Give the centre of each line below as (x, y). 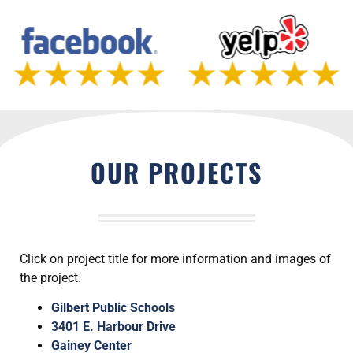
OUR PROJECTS (176, 172)
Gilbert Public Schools (113, 308)
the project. (50, 277)
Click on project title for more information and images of (175, 258)
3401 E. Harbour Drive (113, 327)
